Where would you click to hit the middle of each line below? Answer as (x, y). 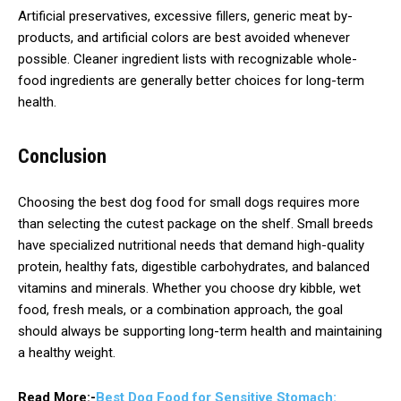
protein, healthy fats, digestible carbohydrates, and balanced (194, 266)
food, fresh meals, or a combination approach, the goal (180, 309)
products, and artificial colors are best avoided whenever (184, 37)
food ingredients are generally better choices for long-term (191, 80)
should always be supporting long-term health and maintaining (200, 331)
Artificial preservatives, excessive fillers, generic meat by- (185, 16)
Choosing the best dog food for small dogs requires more (189, 202)
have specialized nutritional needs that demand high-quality (191, 245)
